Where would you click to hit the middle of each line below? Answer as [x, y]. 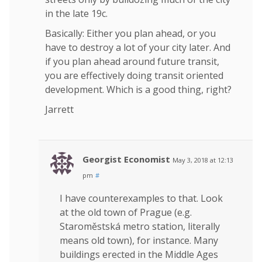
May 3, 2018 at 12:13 [203, 160]
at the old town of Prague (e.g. [126, 212]
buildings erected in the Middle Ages [139, 254]
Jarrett [59, 109]
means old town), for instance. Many [139, 240]
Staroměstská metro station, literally [140, 226]
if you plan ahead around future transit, [132, 61]
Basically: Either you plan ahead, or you [130, 33]
